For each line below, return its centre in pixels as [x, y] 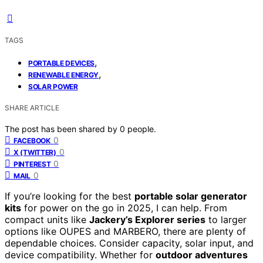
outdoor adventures [202, 254]
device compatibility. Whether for [80, 254]
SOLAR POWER [53, 86]
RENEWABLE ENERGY [64, 75]
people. [142, 129]
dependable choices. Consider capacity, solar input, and [129, 243]
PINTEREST [32, 164]
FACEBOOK [32, 140]
